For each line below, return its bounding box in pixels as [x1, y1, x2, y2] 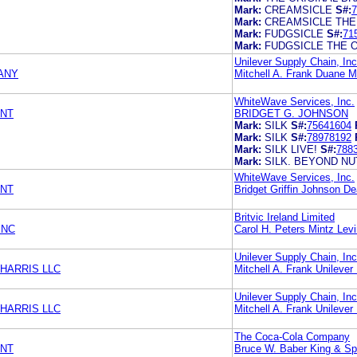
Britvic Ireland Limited [234, 210, 335, 223]
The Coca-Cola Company [234, 330, 350, 343]
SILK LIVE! [265, 143, 317, 155]
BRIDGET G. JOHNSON [234, 107, 348, 120]
